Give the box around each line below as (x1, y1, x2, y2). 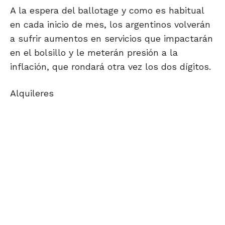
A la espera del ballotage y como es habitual (10, 5, 204, 16)
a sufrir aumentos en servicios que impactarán (10, 33, 213, 44)
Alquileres (10, 88, 54, 99)
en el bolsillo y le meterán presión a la (10, 47, 178, 58)
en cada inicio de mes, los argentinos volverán (10, 19, 210, 30)
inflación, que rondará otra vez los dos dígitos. (10, 61, 211, 72)
